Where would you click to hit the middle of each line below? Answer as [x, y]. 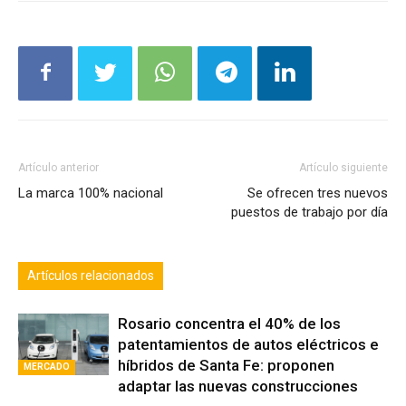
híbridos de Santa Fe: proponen [226, 388]
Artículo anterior [58, 191]
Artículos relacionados [91, 299]
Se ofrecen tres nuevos [318, 216]
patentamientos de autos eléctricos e [248, 367]
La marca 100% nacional [91, 216]
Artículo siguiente [343, 191]
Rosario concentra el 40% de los [229, 347]
